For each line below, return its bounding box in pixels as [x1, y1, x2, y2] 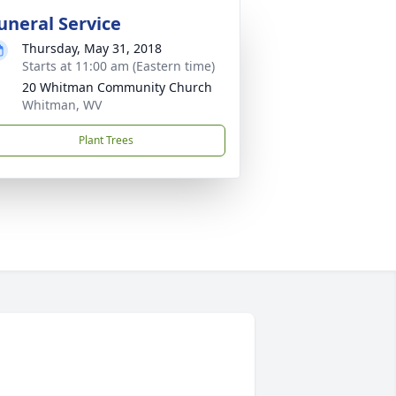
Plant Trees [79, 133, 133, 148]
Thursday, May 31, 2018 [22, 40, 162, 57]
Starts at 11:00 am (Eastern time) [22, 57, 215, 74]
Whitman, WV [22, 96, 102, 113]
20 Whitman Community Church [22, 79, 212, 95]
